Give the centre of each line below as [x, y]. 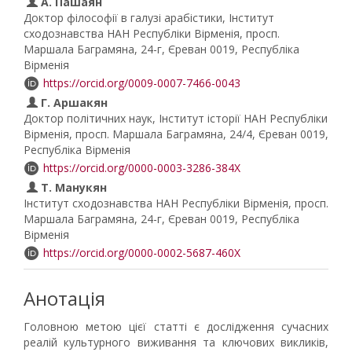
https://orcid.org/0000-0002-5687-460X [142, 253]
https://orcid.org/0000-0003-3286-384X [142, 168]
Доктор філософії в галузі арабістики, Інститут [149, 18]
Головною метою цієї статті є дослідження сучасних [176, 326]
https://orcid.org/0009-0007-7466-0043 [142, 83]
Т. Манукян [72, 187]
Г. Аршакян [73, 103]
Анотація [64, 298]
